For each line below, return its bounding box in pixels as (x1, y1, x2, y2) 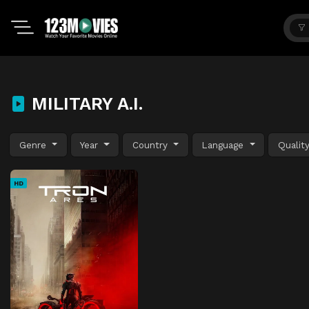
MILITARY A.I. (26, 93, 143, 114)
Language (201, 139, 248, 150)
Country (132, 139, 171, 150)
